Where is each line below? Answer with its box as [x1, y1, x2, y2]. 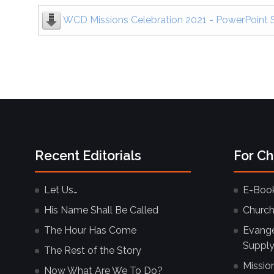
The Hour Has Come [44, 224, 136, 236]
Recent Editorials [35, 147, 141, 163]
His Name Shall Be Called [44, 204, 158, 216]
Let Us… [44, 183, 78, 196]
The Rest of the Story [44, 244, 141, 256]
